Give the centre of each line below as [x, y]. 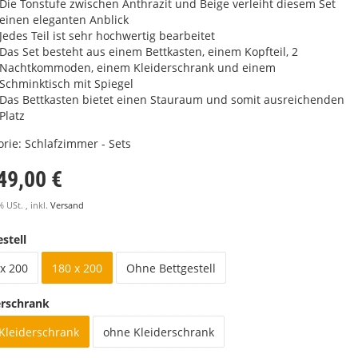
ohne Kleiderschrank [159, 332]
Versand [67, 205]
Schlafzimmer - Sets [78, 143]
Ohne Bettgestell [171, 268]
